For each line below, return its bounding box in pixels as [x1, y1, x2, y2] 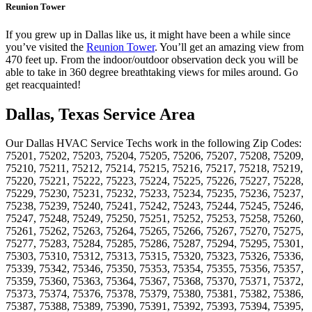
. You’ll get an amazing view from [155, 40, 304, 53]
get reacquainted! [6, 78, 81, 91]
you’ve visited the [6, 40, 86, 53]
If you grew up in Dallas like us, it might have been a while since [6, 28, 290, 40]
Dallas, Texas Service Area [6, 104, 195, 123]
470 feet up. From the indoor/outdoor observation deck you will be [6, 53, 298, 65]
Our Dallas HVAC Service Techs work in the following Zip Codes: [6, 137, 302, 150]
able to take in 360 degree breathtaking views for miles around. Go [6, 65, 298, 78]
